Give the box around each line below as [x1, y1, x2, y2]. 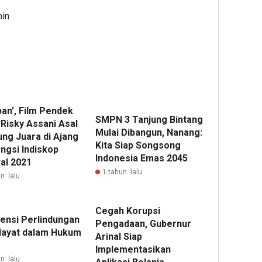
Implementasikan [95, 244, 171, 255]
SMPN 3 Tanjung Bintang [95, 114, 204, 125]
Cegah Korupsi [95, 205, 161, 216]
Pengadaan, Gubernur [95, 218, 192, 229]
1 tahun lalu [102, 168, 143, 176]
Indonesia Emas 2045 [95, 153, 188, 164]
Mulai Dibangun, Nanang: [95, 127, 203, 138]
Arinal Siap [95, 231, 143, 242]
